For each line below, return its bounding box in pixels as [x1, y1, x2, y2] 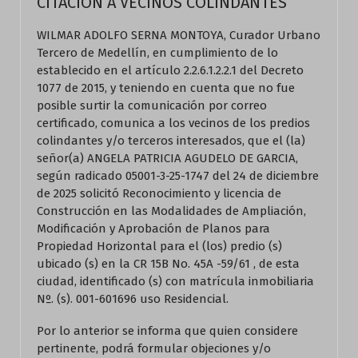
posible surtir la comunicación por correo [37, 98, 267, 113]
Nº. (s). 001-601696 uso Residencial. [37, 292, 229, 306]
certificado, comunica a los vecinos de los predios [37, 116, 310, 130]
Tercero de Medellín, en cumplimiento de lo [37, 46, 278, 60]
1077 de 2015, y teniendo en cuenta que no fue [37, 81, 295, 95]
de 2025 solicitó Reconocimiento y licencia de [37, 186, 281, 201]
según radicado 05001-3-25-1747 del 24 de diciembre [37, 169, 319, 183]
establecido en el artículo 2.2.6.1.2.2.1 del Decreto [37, 63, 304, 78]
